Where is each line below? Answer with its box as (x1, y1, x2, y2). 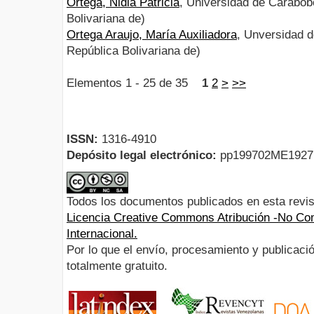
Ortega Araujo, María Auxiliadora (67, 28, 237, 42)
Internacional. (67, 226, 137, 240)
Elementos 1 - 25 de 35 (67, 76, 202, 90)
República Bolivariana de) (67, 44, 200, 58)
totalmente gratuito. (67, 259, 168, 273)
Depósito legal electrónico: (67, 149, 217, 163)
